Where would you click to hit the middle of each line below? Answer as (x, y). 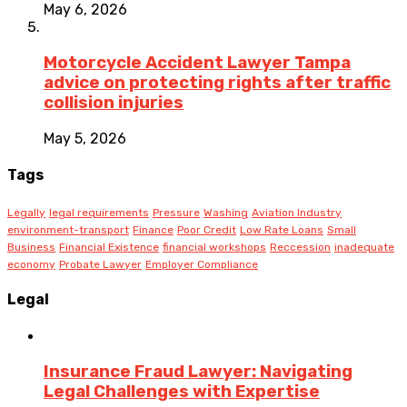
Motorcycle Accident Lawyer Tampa (197, 62)
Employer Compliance (202, 265)
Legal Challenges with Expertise (182, 392)
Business (31, 248)
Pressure (176, 213)
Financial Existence (109, 248)
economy (31, 265)
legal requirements (99, 213)
